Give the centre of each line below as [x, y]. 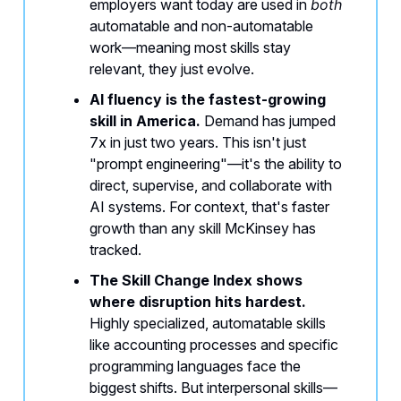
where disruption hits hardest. [198, 302]
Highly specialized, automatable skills [208, 324]
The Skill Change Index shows [196, 281]
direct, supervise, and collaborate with [211, 186]
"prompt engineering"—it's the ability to [216, 164]
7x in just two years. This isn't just [198, 143]
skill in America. [145, 121]
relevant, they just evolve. [172, 69]
